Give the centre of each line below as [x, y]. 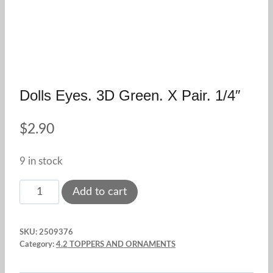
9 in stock [41, 162]
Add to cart [100, 192]
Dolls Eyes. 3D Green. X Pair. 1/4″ [130, 96]
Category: [38, 244]
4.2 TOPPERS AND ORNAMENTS [116, 244]
